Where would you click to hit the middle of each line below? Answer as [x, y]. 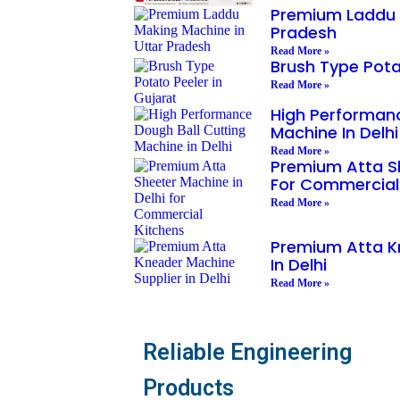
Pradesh [303, 33]
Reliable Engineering [247, 353]
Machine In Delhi [334, 133]
